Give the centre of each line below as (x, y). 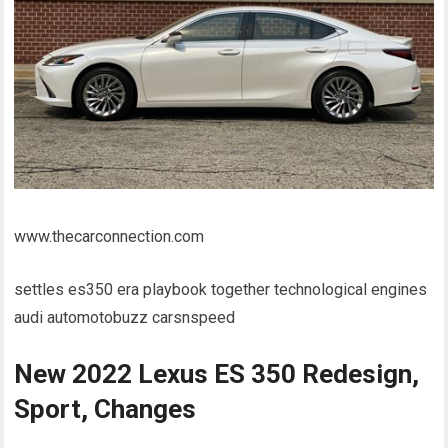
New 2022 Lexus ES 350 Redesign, (217, 373)
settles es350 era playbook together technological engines (221, 289)
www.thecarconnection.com (109, 236)
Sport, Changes (105, 408)
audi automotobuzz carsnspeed (125, 317)
